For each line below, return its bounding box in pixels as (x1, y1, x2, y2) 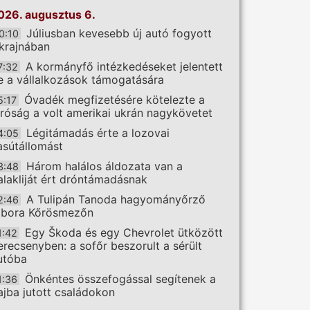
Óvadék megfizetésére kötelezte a (24, 93, 205, 107)
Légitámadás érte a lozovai (26, 126, 170, 140)
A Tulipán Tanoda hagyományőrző (26, 192, 206, 207)
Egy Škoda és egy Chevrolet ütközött (25, 226, 223, 240)
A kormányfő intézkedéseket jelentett (26, 60, 223, 74)
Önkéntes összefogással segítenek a (25, 272, 216, 286)
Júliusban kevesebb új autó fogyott (26, 26, 212, 41)
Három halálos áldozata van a (26, 159, 183, 174)
